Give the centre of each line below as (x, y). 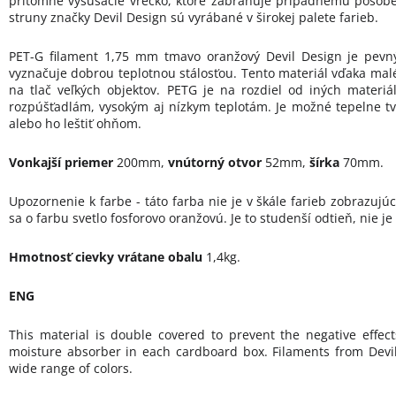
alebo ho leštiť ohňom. (75, 124)
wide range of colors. (71, 369)
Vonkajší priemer (61, 163)
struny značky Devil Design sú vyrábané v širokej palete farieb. (194, 18)
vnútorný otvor (215, 163)
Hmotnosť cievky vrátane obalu (106, 257)
